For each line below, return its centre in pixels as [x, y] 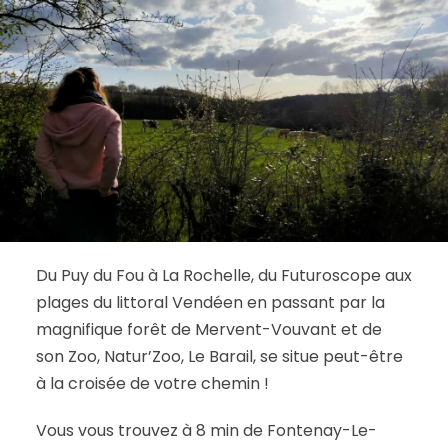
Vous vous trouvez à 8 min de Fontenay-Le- [206, 430]
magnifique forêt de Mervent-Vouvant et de [208, 329]
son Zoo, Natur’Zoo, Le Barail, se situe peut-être [219, 356]
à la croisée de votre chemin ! [152, 383]
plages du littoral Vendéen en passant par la [210, 302]
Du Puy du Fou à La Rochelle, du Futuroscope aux [223, 275]
